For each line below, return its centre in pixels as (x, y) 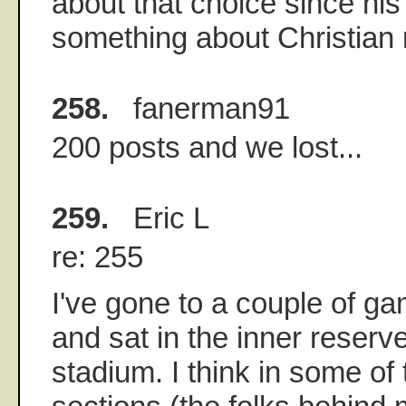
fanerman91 (199, 108)
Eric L (159, 217)
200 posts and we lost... (207, 147)
